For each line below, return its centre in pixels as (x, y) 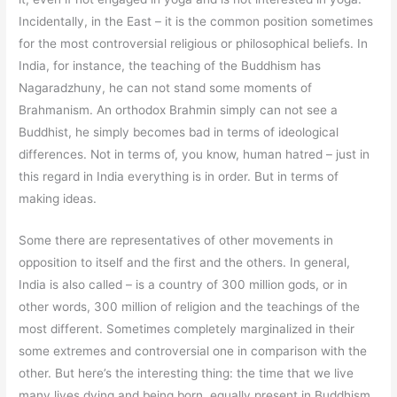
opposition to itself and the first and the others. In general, (185, 263)
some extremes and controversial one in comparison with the (193, 351)
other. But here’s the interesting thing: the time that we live (187, 374)
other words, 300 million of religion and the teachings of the (190, 307)
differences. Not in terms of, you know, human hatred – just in (195, 155)
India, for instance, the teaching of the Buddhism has (170, 66)
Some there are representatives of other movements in (176, 241)
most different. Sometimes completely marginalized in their (187, 329)
